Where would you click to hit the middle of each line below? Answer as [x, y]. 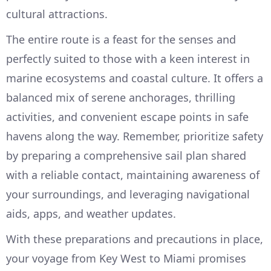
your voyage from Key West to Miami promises [126, 259]
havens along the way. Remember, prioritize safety [135, 136]
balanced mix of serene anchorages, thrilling [121, 98]
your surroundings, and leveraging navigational [128, 194]
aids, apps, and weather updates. [91, 214]
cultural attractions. [57, 14]
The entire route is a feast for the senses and [121, 40]
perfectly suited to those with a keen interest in [128, 59]
